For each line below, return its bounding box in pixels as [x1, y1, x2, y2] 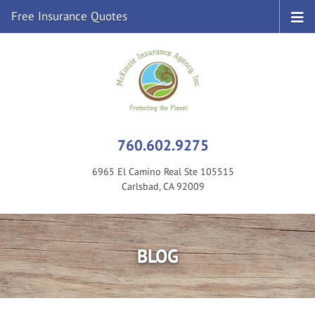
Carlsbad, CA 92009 [122, 179, 205, 193]
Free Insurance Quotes [11, 8, 127, 24]
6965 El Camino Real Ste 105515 [92, 165, 234, 178]
